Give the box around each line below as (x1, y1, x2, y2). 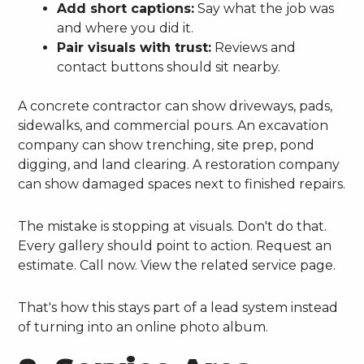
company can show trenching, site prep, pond (18, 137, 315, 154)
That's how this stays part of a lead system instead (18, 300, 339, 316)
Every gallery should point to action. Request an (18, 238, 332, 254)
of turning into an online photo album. (18, 319, 269, 336)
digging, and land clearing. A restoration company (18, 157, 340, 173)
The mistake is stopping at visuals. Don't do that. (18, 219, 327, 235)
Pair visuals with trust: (57, 40, 212, 56)
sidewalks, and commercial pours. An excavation (18, 118, 329, 134)
